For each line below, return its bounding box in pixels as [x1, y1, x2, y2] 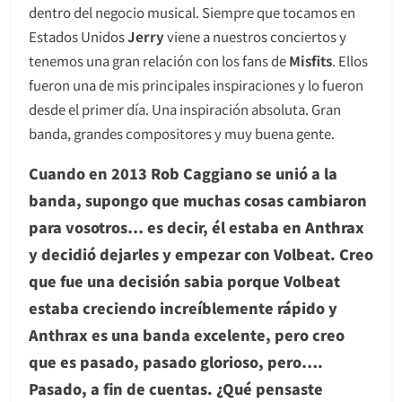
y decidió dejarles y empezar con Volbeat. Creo [29, 242, 373, 265]
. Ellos [332, 50, 368, 70]
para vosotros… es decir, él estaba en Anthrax [29, 215, 364, 238]
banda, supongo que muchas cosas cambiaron [29, 188, 367, 211]
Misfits [289, 50, 332, 70]
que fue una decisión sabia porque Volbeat [29, 269, 340, 292]
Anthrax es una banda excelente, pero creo [29, 323, 345, 345]
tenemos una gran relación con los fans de [29, 50, 289, 70]
